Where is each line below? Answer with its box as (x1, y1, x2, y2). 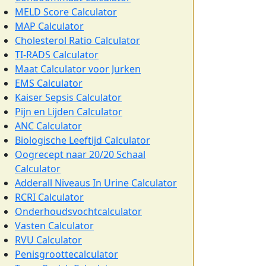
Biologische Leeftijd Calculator (15, 134, 150, 147)
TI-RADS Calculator (15, 48, 99, 61)
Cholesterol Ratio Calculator (15, 34, 140, 47)
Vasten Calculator (15, 219, 94, 232)
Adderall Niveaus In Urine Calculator (15, 176, 177, 189)
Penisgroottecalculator (15, 248, 118, 261)
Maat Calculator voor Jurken (15, 62, 141, 75)
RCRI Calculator (15, 191, 84, 204)
